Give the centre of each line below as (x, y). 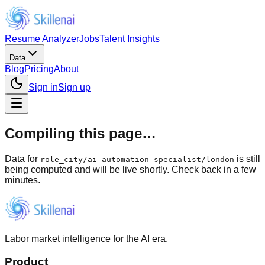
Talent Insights (130, 39)
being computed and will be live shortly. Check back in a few (130, 169)
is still (247, 159)
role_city (62, 159)
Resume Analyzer (42, 39)
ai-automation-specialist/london (161, 159)
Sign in (43, 87)
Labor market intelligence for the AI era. (86, 238)
